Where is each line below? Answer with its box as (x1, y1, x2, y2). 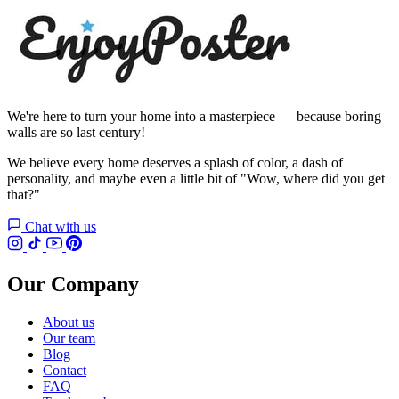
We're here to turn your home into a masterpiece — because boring (7, 109, 381, 125)
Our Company (7, 273, 139, 297)
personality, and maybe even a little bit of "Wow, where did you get (7, 171, 385, 187)
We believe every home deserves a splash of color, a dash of (7, 155, 343, 171)
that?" (7, 187, 40, 203)
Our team (43, 330, 95, 346)
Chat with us (21, 219, 96, 235)
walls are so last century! (7, 125, 145, 141)
